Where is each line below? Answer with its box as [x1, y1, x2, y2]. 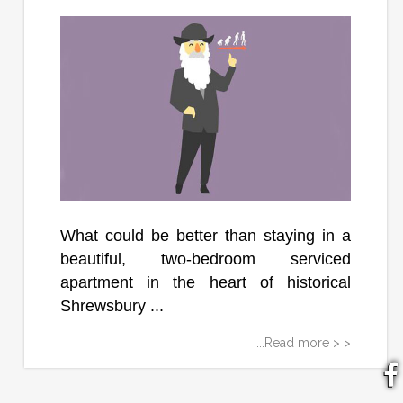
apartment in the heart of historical [59, 273, 352, 291]
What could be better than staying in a [59, 226, 352, 245]
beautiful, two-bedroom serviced [59, 249, 352, 268]
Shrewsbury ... [59, 296, 164, 315]
